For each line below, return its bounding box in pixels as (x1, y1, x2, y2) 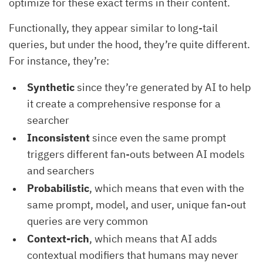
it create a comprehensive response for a (27, 97, 221, 111)
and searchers (27, 164, 95, 178)
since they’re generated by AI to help (75, 80, 251, 95)
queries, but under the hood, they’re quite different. (9, 38, 250, 52)
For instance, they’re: (9, 54, 109, 68)
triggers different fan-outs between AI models (27, 147, 245, 161)
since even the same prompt (90, 131, 226, 145)
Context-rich (27, 232, 89, 246)
